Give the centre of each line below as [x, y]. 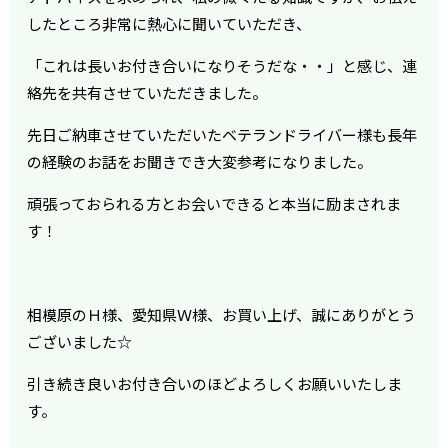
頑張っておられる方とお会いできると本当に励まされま [214, 204]
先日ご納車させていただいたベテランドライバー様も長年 [222, 135]
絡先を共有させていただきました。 [147, 93]
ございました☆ [80, 342]
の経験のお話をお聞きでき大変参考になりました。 [200, 162]
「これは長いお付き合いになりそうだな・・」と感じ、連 [222, 66]
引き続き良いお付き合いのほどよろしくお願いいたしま [215, 384]
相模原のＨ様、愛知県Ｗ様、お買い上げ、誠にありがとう [222, 315]
